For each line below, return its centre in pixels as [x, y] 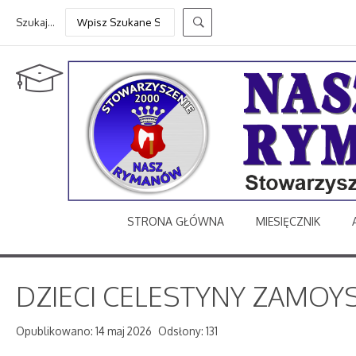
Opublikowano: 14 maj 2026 [84, 331]
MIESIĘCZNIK [288, 221]
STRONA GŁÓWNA [176, 221]
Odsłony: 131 [188, 331]
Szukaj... [35, 23]
